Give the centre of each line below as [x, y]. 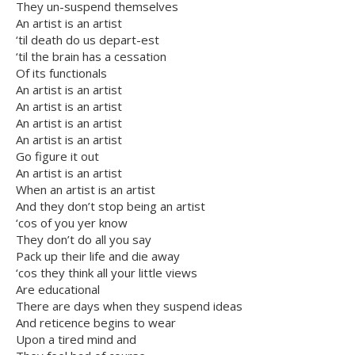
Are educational [58, 290]
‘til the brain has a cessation [91, 57]
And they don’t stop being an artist [111, 206]
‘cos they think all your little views [107, 273]
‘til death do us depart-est [88, 40]
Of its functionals [61, 73]
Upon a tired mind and [76, 340]
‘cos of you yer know [72, 223]
